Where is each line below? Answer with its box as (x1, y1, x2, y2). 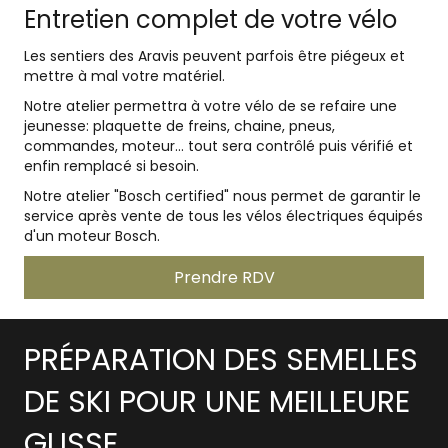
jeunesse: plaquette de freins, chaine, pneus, (24, 116, 335, 137)
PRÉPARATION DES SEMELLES (24, 339, 418, 382)
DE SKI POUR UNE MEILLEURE (24, 381, 410, 424)
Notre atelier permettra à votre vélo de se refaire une (24, 96, 397, 117)
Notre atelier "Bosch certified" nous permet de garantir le (24, 186, 421, 207)
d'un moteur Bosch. (24, 226, 160, 247)
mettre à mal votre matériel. (24, 66, 225, 87)
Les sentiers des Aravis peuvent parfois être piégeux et (24, 46, 405, 67)
